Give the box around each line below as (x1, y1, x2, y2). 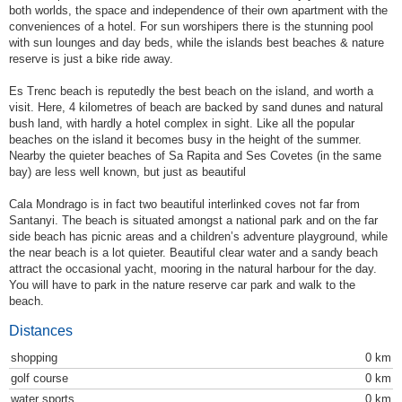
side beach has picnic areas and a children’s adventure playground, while (9, 230, 388, 244)
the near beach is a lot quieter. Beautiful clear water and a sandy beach (9, 246, 378, 260)
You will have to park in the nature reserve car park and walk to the (9, 278, 355, 293)
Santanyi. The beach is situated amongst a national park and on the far (9, 214, 378, 228)
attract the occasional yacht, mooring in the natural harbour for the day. (9, 262, 377, 276)
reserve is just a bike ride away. (9, 52, 173, 66)
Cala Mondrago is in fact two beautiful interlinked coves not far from (9, 197, 360, 212)
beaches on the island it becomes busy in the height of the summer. (9, 133, 362, 147)
